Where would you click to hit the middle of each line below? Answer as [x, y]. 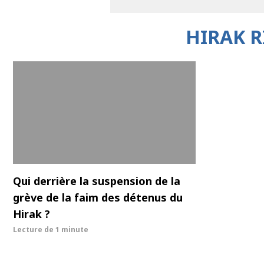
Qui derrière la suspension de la [97, 181]
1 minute [72, 230]
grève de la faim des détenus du [98, 198]
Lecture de [34, 230]
